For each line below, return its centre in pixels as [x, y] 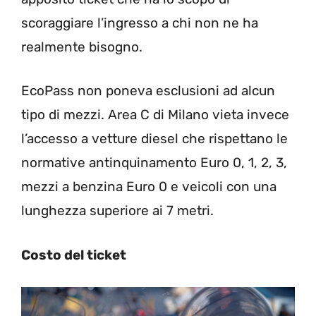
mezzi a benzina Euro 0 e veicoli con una [149, 187]
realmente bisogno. [82, 47]
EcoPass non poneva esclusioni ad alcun [148, 91]
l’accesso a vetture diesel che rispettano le [154, 139]
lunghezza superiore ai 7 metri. [117, 211]
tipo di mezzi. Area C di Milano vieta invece [155, 115]
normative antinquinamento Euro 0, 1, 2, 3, [154, 163]
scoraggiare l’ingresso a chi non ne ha [140, 23]
